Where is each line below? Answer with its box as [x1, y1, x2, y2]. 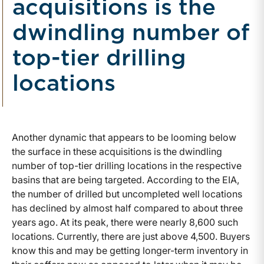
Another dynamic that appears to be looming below [12, 131, 236, 144]
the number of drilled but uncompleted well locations [12, 188, 242, 200]
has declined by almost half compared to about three [12, 202, 243, 214]
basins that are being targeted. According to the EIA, [12, 174, 239, 186]
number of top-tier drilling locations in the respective [12, 160, 242, 172]
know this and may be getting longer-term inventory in [12, 245, 248, 257]
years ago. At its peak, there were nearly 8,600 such [12, 216, 238, 229]
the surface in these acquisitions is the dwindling [12, 146, 222, 158]
